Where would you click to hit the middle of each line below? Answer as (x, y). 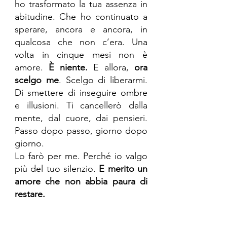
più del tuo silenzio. (55, 169)
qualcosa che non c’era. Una (81, 42)
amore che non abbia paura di (81, 181)
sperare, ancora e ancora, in (81, 29)
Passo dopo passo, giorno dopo (81, 131)
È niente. (65, 67)
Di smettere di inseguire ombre (81, 93)
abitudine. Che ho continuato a (81, 17)
